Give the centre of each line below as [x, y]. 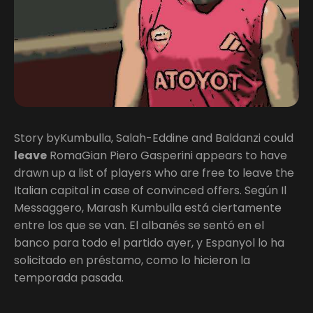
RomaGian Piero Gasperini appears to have [167, 155]
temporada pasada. [69, 277]
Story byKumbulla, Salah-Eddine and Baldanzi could [154, 138]
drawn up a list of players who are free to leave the [154, 173]
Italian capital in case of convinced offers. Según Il [150, 190]
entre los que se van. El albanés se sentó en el [139, 225]
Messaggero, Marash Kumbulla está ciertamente [148, 208]
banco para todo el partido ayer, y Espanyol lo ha [149, 242]
